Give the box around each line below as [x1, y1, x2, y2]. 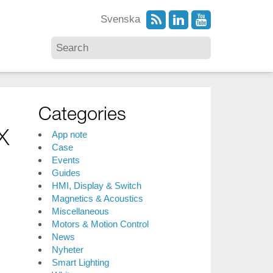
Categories [38, 101, 127, 124]
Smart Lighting [51, 257, 109, 268]
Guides [51, 168, 80, 178]
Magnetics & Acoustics [51, 193, 143, 204]
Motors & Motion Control [51, 219, 149, 229]
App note [51, 129, 87, 140]
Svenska [100, 13, 140, 25]
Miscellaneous [51, 206, 109, 216]
